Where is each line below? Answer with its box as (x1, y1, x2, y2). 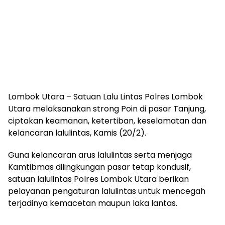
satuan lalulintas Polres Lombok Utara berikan (8, 173, 189, 185)
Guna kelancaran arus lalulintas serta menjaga (8, 149, 192, 161)
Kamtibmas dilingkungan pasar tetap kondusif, (8, 161, 191, 173)
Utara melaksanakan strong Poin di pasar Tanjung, (8, 103, 206, 115)
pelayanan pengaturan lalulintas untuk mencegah (8, 185, 205, 197)
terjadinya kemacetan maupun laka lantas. (8, 197, 177, 209)
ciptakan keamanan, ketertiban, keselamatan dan (8, 115, 206, 127)
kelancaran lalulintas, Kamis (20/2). (8, 127, 146, 139)
